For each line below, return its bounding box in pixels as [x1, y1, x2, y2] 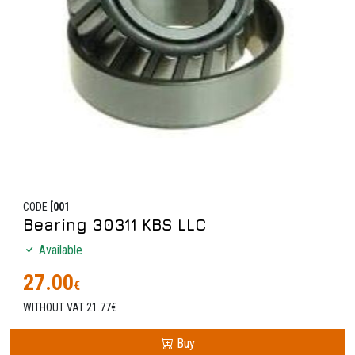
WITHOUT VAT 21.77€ [23, 300, 116, 314]
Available [36, 242, 82, 258]
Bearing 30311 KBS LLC [23, 215, 206, 234]
